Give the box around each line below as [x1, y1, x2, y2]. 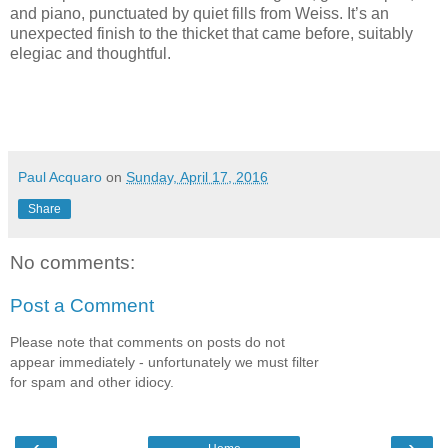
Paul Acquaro [18, 168, 102, 185]
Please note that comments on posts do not [10, 333, 285, 350]
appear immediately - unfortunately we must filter [10, 353, 319, 370]
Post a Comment [10, 295, 154, 317]
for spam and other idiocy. [10, 373, 174, 390]
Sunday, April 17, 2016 [126, 168, 268, 185]
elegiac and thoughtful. [10, 44, 171, 62]
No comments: [10, 251, 135, 273]
